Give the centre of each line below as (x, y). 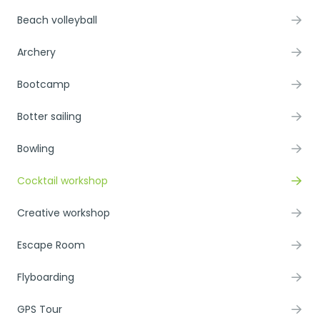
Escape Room (51, 245)
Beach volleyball (57, 20)
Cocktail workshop (62, 180)
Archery (36, 52)
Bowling (36, 148)
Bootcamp (44, 84)
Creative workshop (64, 212)
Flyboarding (46, 277)
